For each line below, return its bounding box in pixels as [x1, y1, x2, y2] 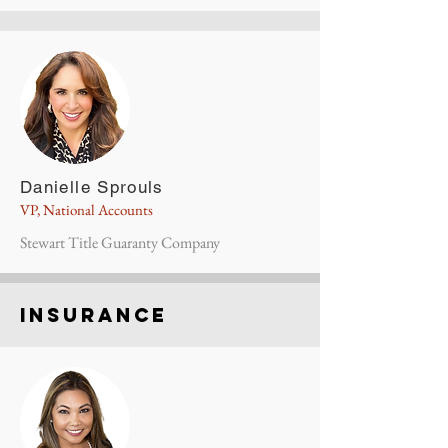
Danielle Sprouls [20, 177, 164, 197]
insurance [20, 303, 177, 327]
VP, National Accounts [20, 200, 156, 219]
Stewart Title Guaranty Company [20, 232, 223, 253]
